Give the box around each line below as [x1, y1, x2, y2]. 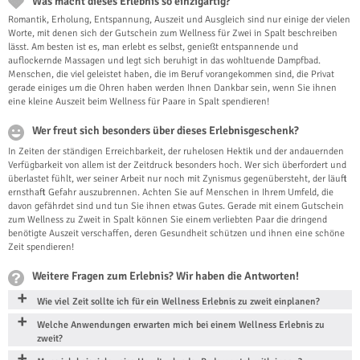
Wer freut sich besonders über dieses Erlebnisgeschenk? [32, 124, 299, 138]
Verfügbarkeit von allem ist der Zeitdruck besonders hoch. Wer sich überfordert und [8, 159, 346, 172]
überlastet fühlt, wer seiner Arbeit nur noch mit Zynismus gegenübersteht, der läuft [8, 173, 347, 186]
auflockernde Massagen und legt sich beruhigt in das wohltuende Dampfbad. [8, 55, 321, 67]
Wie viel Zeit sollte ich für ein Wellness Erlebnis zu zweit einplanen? [37, 296, 320, 309]
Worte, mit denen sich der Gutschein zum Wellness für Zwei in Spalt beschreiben [8, 27, 337, 40]
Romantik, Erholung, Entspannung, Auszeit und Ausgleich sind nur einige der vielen [8, 14, 350, 27]
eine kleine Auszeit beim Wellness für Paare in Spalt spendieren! [8, 96, 269, 108]
